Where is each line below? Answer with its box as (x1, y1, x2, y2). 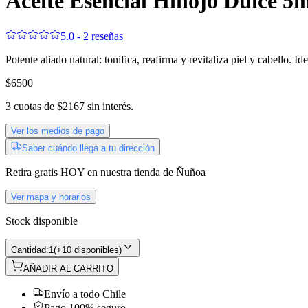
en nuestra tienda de (87, 166, 176, 178)
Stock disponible (5, 214, 78, 227)
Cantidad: (11, 244, 49, 255)
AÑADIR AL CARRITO (23, 263, 113, 274)
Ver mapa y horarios (11, 191, 91, 202)
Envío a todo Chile (44, 287, 126, 300)
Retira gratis (5, 166, 58, 178)
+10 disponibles (56, 244, 119, 255)
